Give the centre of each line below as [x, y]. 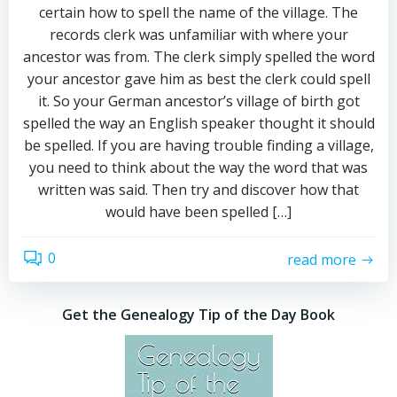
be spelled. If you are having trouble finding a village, [198, 145]
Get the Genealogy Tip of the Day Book [198, 315]
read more [322, 259]
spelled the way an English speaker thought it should [198, 123]
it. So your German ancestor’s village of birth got [198, 101]
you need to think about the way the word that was [198, 167]
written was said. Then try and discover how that [198, 190]
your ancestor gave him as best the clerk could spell [198, 79]
